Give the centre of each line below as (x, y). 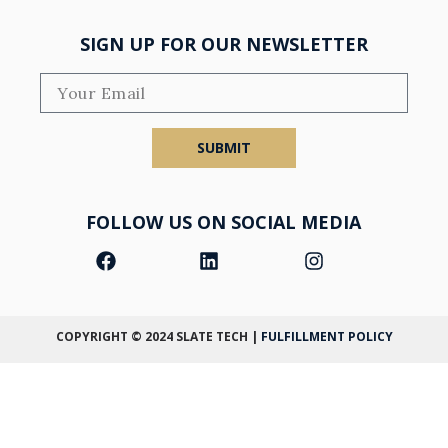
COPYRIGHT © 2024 (115, 337)
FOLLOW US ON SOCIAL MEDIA (224, 222)
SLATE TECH (211, 337)
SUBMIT (223, 148)
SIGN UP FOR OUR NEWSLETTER (223, 44)
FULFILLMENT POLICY (325, 337)
